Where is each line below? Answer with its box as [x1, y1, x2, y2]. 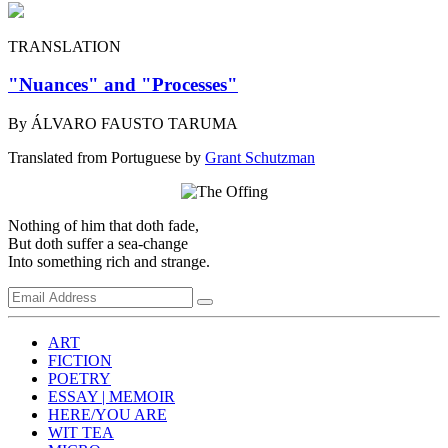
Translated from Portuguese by [8, 149, 205, 167]
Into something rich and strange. [8, 253, 210, 271]
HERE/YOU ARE [48, 406, 167, 424]
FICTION [48, 352, 112, 370]
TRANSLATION [8, 37, 121, 55]
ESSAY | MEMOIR [48, 388, 175, 406]
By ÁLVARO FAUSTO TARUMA [8, 115, 238, 133]
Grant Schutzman [205, 149, 315, 167]
